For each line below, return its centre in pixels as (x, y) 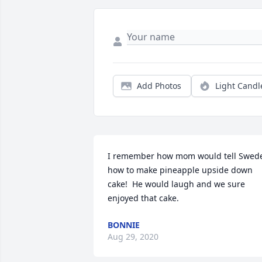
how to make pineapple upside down (180, 170)
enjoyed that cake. (143, 198)
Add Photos (159, 86)
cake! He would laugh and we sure (176, 184)
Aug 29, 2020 (133, 237)
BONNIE (124, 225)
